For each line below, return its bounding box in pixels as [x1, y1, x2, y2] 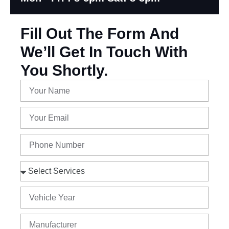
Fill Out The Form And [20, 25, 179, 42]
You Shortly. [20, 61, 108, 79]
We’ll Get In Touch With [20, 43, 188, 60]
